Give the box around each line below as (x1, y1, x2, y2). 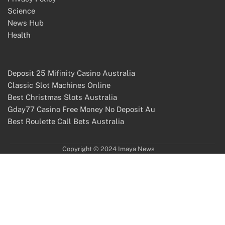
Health (8, 30, 31, 39)
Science (8, 6, 35, 15)
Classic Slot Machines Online (8, 80, 110, 89)
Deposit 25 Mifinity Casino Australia (8, 68, 135, 77)
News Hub (8, 18, 44, 27)
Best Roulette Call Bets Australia (8, 117, 124, 126)
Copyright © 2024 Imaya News (62, 145, 155, 153)
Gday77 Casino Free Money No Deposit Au (8, 104, 155, 114)
